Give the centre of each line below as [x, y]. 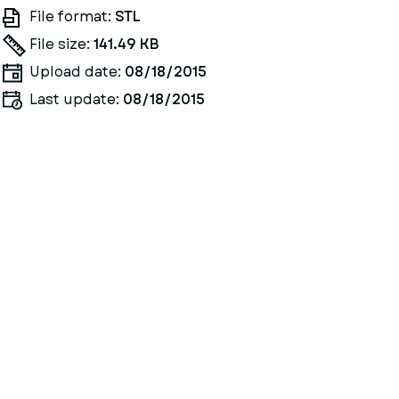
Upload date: [77, 72]
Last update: [76, 99]
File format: [72, 16]
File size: [61, 44]
